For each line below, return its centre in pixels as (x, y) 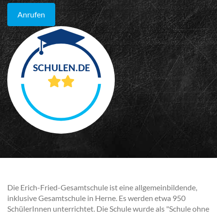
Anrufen (31, 14)
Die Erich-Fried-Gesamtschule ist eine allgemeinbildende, (102, 187)
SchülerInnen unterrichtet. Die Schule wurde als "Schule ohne (108, 209)
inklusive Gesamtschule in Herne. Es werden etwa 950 (96, 198)
